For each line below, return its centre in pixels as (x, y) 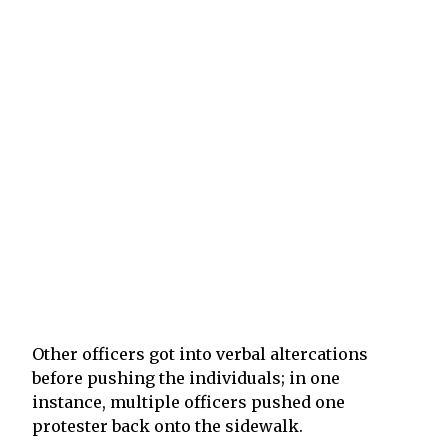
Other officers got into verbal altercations (200, 353)
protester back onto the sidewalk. (167, 425)
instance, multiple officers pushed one (188, 401)
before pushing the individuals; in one (186, 377)
